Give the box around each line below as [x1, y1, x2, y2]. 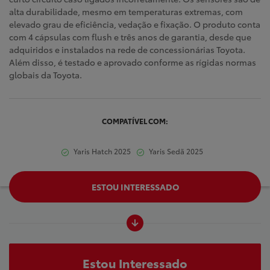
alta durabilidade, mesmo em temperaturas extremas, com [9, 5, 243, 18]
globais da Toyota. [9, 69, 82, 81]
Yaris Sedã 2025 [146, 146, 203, 157]
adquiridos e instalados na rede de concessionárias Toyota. [9, 43, 245, 56]
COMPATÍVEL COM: [102, 116, 168, 127]
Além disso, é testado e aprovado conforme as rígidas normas [9, 56, 256, 69]
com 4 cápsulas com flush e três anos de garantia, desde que [9, 31, 251, 43]
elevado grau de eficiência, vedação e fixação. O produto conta [9, 18, 260, 31]
